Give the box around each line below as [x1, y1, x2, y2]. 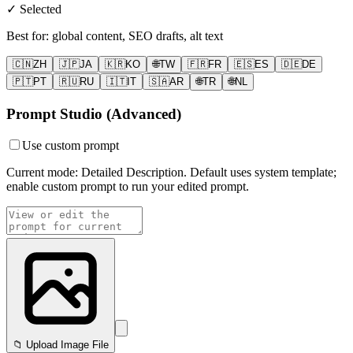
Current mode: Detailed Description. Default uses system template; [6, 165, 336, 180]
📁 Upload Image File [13, 339, 109, 351]
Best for [6, 29, 46, 43]
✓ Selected [6, 2, 61, 16]
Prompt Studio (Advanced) [6, 105, 181, 122]
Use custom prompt [22, 139, 119, 153]
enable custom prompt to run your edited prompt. [6, 180, 249, 194]
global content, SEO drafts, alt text [52, 29, 223, 43]
